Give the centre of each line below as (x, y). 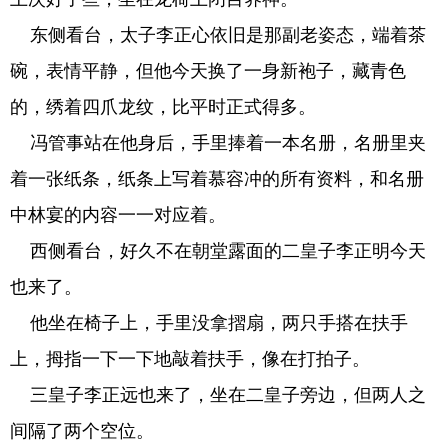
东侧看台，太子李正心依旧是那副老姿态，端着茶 (218, 35)
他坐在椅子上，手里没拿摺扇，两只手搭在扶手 (209, 323)
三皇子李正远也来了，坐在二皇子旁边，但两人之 (218, 395)
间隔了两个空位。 (82, 431)
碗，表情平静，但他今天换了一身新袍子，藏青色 (208, 71)
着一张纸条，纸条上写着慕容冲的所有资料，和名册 (217, 179)
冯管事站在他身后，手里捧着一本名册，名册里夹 (218, 143)
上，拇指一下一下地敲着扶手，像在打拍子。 (190, 359)
